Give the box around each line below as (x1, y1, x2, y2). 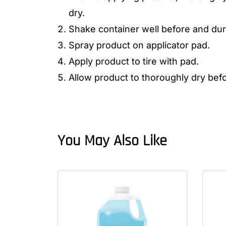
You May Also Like (58, 131, 167, 150)
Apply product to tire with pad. (69, 55, 199, 67)
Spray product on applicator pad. (69, 39, 210, 50)
